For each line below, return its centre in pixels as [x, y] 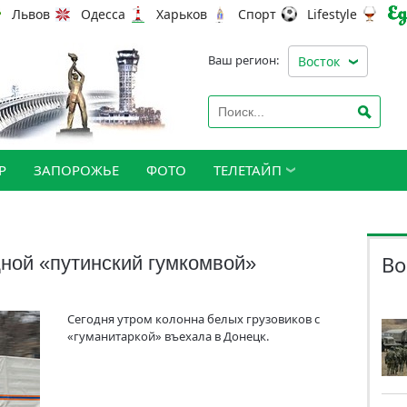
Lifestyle [332, 15]
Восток [319, 61]
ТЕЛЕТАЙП [248, 170]
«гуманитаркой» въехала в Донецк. [168, 336]
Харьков [182, 15]
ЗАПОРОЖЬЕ [76, 170]
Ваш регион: [243, 60]
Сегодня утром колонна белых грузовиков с [194, 319]
